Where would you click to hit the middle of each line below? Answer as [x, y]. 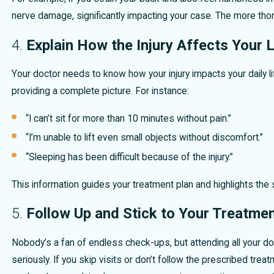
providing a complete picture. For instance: [100, 91]
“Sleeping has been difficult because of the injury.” [130, 157]
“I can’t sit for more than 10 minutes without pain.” [129, 119]
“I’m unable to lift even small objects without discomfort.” [145, 138]
